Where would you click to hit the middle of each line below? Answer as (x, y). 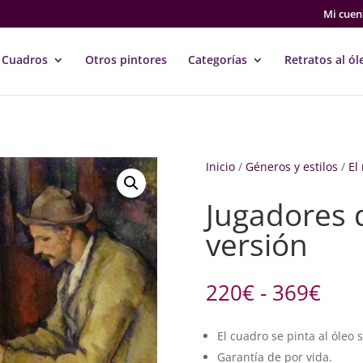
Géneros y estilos (291, 166)
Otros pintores (126, 59)
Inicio (220, 166)
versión (256, 245)
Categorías (218, 59)
